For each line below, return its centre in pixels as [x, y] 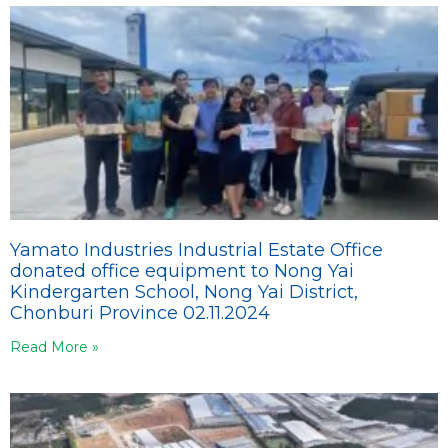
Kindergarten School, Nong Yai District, [184, 291]
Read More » [54, 346]
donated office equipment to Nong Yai [182, 270]
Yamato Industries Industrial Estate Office [196, 249]
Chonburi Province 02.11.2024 [140, 312]
